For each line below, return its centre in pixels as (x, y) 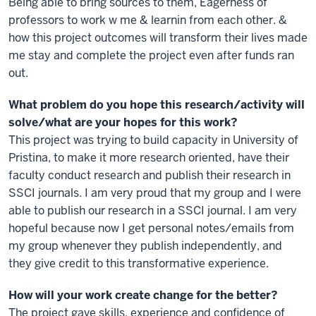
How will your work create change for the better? (143, 295)
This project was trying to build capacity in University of (153, 140)
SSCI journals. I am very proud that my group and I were (155, 193)
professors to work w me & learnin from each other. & (148, 20)
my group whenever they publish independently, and (145, 246)
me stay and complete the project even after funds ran (151, 55)
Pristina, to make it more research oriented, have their (149, 158)
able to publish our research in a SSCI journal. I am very (153, 211)
